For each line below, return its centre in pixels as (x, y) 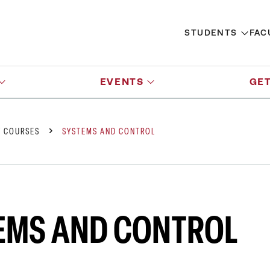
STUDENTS (211, 33)
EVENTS (122, 82)
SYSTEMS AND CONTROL (109, 132)
